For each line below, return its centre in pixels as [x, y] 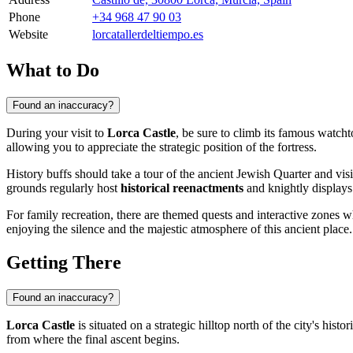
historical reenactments [182, 188]
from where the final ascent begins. [93, 339]
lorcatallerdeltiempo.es [148, 35]
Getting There [64, 262]
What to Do [53, 70]
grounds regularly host [63, 188]
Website [28, 35]
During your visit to [57, 132]
